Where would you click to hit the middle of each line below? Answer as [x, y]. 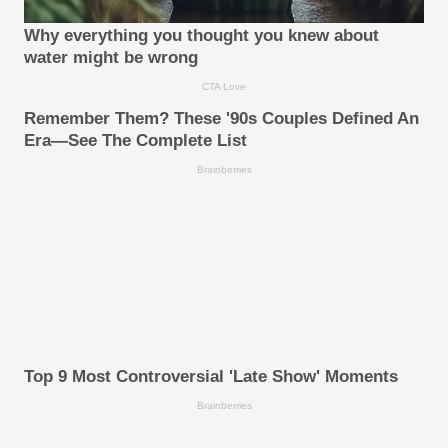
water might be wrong [111, 58]
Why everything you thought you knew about [201, 36]
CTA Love [224, 87]
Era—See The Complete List [135, 141]
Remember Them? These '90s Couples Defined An [221, 119]
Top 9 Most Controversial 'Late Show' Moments [211, 377]
